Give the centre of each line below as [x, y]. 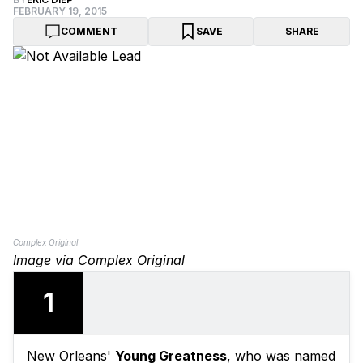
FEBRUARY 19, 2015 [60, 11]
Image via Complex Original [99, 261]
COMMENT [89, 31]
